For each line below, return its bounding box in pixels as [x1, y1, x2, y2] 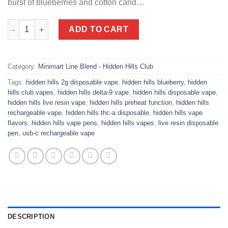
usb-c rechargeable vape [22, 129, 95, 137]
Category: [8, 63, 38, 71]
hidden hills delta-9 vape [58, 89, 129, 97]
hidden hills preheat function [90, 99, 172, 107]
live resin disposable [158, 119, 218, 127]
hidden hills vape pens [32, 119, 97, 127]
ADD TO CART [69, 25, 129, 34]
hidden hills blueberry [122, 78, 184, 87]
